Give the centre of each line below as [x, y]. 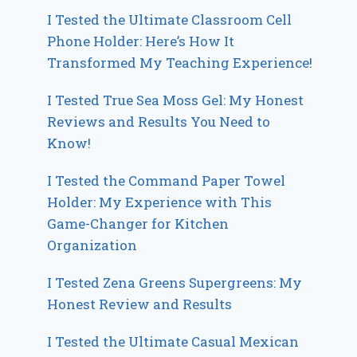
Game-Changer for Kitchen [138, 224]
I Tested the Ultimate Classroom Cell [170, 20]
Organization [92, 245]
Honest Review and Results [140, 304]
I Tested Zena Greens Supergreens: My [175, 283]
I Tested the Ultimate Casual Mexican [173, 342]
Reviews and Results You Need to [159, 122]
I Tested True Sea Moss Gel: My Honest [176, 100]
